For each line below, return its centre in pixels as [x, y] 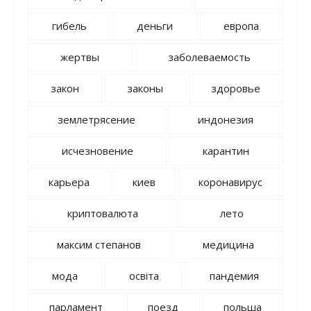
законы [145, 89]
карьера [69, 182]
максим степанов [99, 245]
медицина [228, 245]
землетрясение [97, 120]
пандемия [234, 276]
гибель [69, 26]
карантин [226, 151]
